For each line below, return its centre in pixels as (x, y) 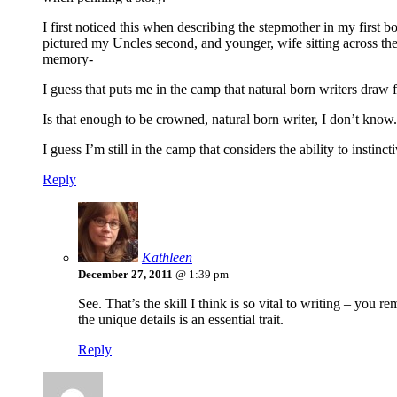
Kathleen (167, 258)
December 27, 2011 (125, 275)
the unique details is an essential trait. (181, 320)
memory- (68, 59)
